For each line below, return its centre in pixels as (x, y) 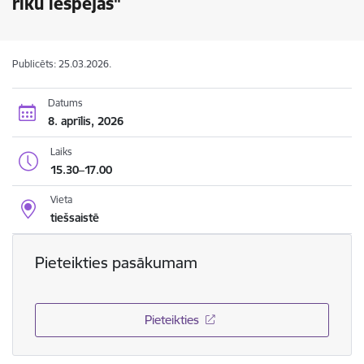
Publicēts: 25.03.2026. (62, 64)
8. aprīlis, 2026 (85, 121)
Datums (65, 102)
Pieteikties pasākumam (116, 263)
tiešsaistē (74, 218)
